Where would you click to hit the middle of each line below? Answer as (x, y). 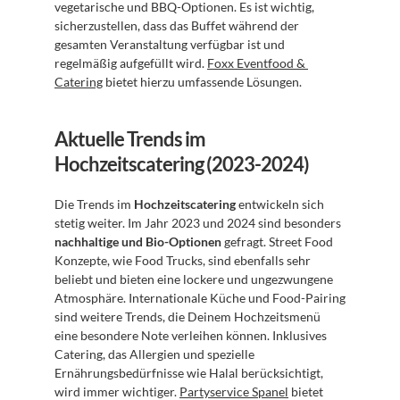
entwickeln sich (280, 204)
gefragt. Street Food (277, 242)
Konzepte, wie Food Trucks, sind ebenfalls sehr (183, 260)
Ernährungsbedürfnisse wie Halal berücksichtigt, (189, 373)
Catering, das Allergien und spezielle (154, 354)
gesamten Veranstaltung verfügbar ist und (170, 44)
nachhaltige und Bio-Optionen (138, 242)
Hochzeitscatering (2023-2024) (182, 164)
